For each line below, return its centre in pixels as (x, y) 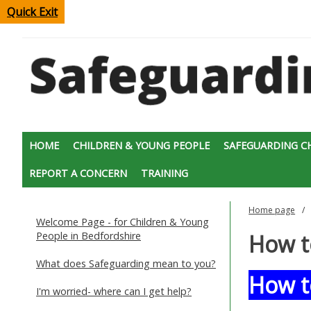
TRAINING (165, 173)
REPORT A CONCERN (78, 173)
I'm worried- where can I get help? (114, 291)
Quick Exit (32, 12)
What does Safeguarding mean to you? (126, 263)
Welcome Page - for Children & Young (123, 221)
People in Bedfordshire (89, 235)
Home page (272, 210)
